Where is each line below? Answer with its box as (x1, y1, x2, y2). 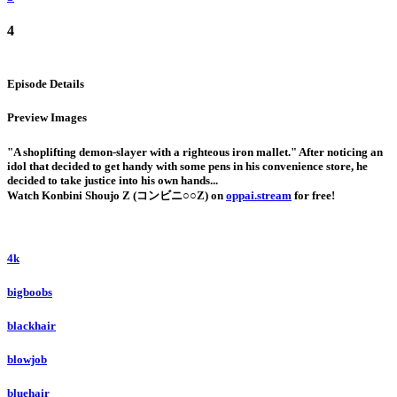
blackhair (7, 319, 56, 333)
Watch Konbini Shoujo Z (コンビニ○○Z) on (7, 188, 226, 202)
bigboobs (7, 284, 52, 299)
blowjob (7, 353, 47, 367)
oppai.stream (226, 188, 292, 202)
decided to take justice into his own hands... (7, 173, 218, 187)
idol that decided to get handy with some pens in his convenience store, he (7, 159, 368, 173)
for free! (292, 188, 335, 202)
